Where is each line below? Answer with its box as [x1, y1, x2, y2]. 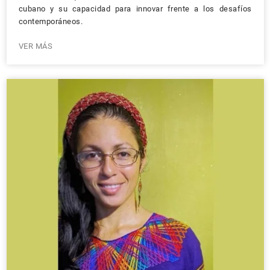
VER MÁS [18, 41, 52, 51]
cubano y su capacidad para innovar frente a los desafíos [18, 4, 252, 13]
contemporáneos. [18, 16, 83, 26]
